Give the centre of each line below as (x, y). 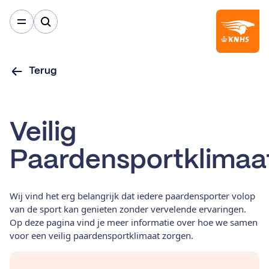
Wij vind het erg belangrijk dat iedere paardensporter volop (132, 195)
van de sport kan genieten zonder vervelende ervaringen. (128, 209)
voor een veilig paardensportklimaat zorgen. (101, 235)
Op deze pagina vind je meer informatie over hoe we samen (134, 222)
